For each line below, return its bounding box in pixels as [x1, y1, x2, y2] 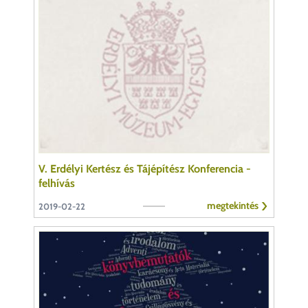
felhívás [38, 176, 75, 190]
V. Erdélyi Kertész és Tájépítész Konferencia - [38, 162, 251, 175]
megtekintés [207, 199, 258, 212]
